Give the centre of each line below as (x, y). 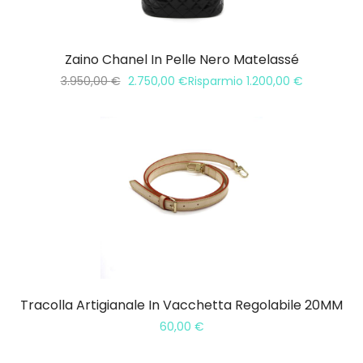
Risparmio (217, 81)
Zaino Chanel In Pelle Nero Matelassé (181, 60)
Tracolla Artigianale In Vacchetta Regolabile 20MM (181, 305)
